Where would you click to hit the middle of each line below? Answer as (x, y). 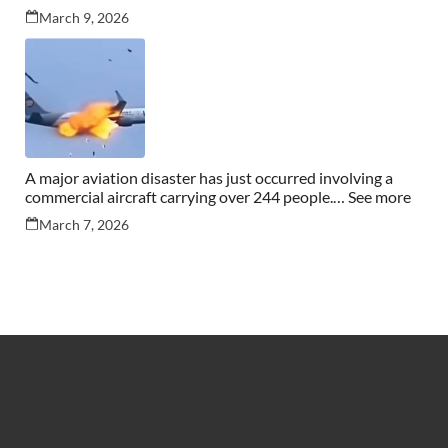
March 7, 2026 (84, 225)
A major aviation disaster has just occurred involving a (209, 178)
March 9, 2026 (84, 18)
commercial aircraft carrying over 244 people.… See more (218, 197)
